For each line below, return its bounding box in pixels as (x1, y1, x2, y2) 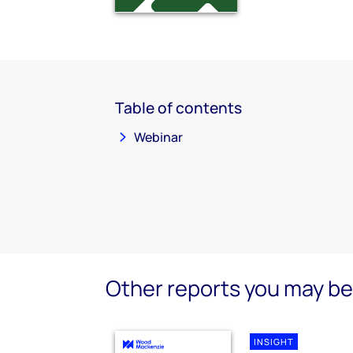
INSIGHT (254, 336, 295, 348)
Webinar (134, 128, 183, 146)
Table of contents (115, 97, 242, 118)
